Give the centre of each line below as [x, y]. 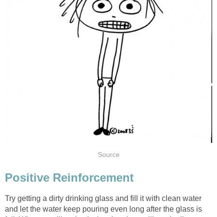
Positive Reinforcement [69, 178]
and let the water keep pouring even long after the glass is [103, 209]
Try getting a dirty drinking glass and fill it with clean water [103, 199]
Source [108, 155]
